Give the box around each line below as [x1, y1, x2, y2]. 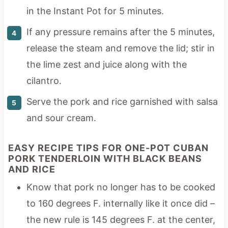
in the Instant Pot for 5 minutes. [26, 6, 164, 17]
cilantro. [26, 75, 62, 87]
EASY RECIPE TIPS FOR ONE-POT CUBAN [8, 142, 209, 154]
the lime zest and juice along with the [26, 59, 187, 70]
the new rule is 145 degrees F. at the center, [26, 214, 215, 225]
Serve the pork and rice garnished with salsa [26, 96, 218, 107]
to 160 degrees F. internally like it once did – [26, 198, 215, 209]
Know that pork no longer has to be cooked [26, 182, 215, 193]
